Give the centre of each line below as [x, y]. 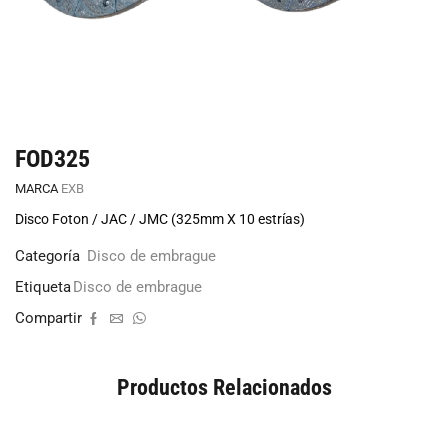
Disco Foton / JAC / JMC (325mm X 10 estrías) [160, 219]
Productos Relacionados [224, 387]
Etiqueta [43, 287]
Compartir [48, 318]
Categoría [49, 256]
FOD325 [52, 159]
